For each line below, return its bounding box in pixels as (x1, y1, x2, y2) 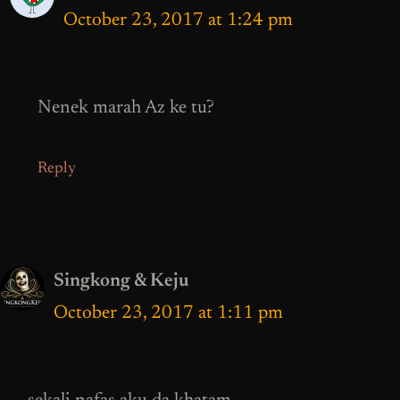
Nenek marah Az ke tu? (37, 99, 214, 119)
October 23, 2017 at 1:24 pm (63, 11, 293, 30)
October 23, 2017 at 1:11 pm (54, 304, 283, 323)
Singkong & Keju (54, 271, 189, 291)
